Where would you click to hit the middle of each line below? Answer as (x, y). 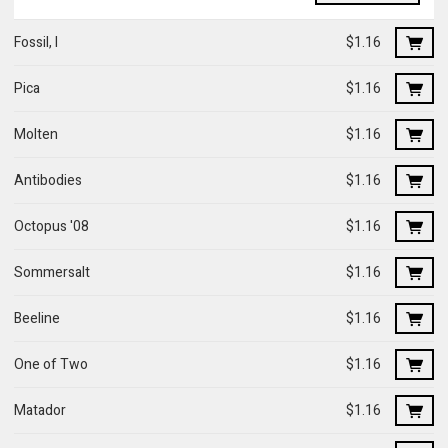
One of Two (51, 364)
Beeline (37, 318)
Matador (40, 410)
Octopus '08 (51, 226)
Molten (36, 134)
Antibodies (48, 180)
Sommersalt (52, 272)
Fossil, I (36, 42)
